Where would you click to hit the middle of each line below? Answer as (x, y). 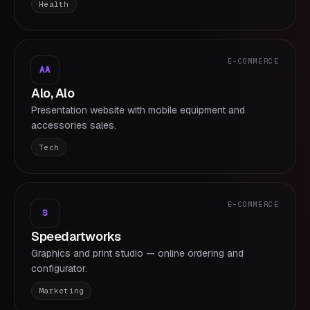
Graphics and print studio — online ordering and (137, 253)
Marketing (62, 291)
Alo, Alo (53, 93)
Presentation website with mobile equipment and (138, 110)
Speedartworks (76, 236)
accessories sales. (74, 125)
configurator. (59, 268)
